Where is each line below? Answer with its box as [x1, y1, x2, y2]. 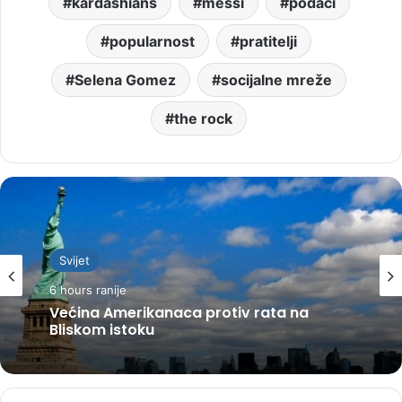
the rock [174, 109, 232, 127]
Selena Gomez [74, 70, 176, 89]
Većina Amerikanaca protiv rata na [49, 301, 309, 323]
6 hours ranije [49, 282, 127, 297]
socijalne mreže [221, 70, 332, 89]
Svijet [59, 252, 90, 267]
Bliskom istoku [49, 319, 154, 340]
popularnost [109, 31, 195, 50]
